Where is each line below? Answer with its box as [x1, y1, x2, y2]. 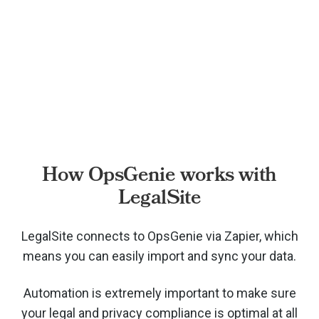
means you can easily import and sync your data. [23, 248, 296, 263]
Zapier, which [224, 228, 298, 244]
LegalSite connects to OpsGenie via [21, 228, 224, 244]
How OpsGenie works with [42, 160, 277, 189]
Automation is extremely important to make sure [23, 285, 296, 300]
